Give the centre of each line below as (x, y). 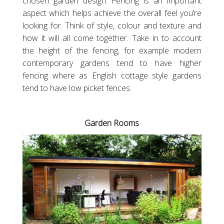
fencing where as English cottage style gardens (112, 75)
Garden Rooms (112, 123)
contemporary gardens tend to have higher (112, 63)
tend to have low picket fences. (77, 88)
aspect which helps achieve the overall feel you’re (112, 13)
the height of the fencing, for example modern (112, 50)
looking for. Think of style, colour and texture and (112, 25)
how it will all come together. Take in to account (112, 38)
